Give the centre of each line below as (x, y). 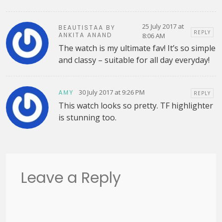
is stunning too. (87, 118)
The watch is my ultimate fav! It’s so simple (137, 48)
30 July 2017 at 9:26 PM (111, 92)
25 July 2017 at (163, 27)
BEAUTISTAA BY (87, 28)
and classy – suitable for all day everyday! (134, 60)
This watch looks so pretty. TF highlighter (136, 106)
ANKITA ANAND (85, 35)
